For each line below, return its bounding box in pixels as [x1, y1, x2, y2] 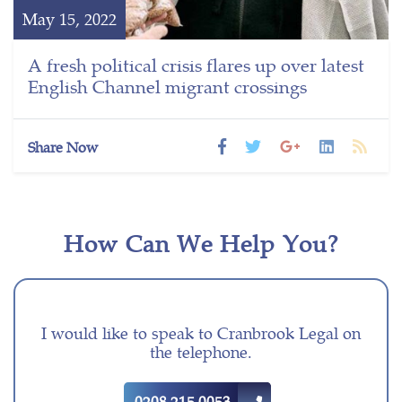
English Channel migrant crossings [28, 73, 307, 100]
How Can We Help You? [63, 226, 339, 260]
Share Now [28, 136, 98, 158]
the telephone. [150, 340, 252, 363]
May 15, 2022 [22, 7, 117, 31]
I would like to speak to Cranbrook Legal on [41, 321, 361, 345]
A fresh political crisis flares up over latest [28, 51, 364, 78]
